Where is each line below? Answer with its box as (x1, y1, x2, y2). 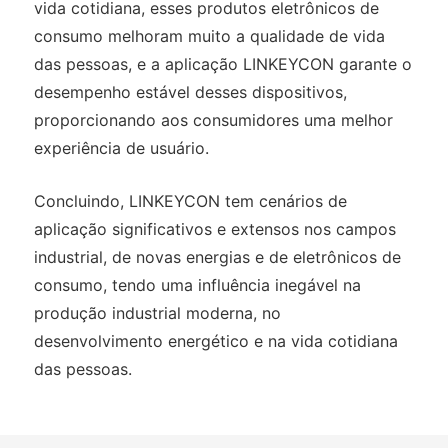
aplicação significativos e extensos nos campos (33, 219, 396, 240)
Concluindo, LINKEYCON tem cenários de (33, 191, 347, 212)
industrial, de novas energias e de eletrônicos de (33, 247, 401, 268)
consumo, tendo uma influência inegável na (33, 275, 361, 296)
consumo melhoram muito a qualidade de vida (33, 26, 385, 47)
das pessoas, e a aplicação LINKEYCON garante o (33, 54, 412, 75)
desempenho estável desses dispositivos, (33, 82, 347, 103)
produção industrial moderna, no (33, 303, 281, 324)
